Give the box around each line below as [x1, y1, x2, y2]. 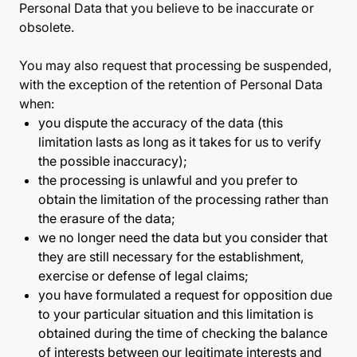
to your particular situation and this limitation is [38, 306, 313, 322]
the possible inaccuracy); [38, 153, 187, 169]
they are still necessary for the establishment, [38, 249, 304, 265]
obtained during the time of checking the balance [38, 325, 328, 341]
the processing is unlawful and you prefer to [38, 172, 298, 188]
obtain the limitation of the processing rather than [38, 191, 328, 207]
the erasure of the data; [38, 210, 175, 226]
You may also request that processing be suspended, [19, 57, 331, 73]
